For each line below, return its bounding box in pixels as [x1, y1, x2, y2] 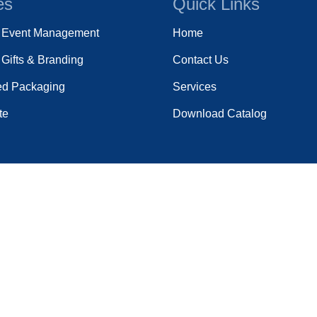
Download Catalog [173, 107, 267, 120]
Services [173, 80, 217, 93]
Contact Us [173, 53, 229, 66]
